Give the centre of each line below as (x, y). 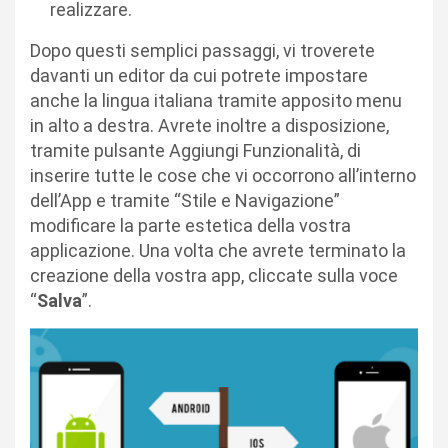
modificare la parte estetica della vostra (190, 226)
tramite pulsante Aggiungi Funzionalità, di (195, 151)
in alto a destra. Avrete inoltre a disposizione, (209, 126)
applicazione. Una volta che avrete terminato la (218, 251)
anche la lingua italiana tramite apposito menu (216, 101)
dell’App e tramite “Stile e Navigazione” (185, 201)
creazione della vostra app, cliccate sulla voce (214, 276)
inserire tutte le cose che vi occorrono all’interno (223, 176)
